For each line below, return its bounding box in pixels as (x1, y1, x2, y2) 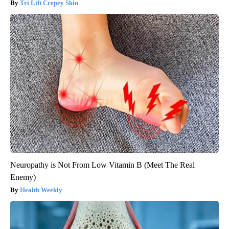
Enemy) (10, 173, 36, 182)
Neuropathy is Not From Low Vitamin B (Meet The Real (10, 161, 195, 170)
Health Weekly (20, 186, 62, 194)
